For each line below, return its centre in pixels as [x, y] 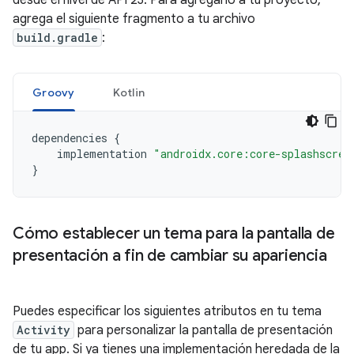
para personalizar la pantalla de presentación [203, 330]
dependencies [70, 137]
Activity [43, 330]
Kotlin [128, 92]
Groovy [54, 92]
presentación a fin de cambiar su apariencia [170, 255]
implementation [102, 153]
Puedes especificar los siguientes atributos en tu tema [167, 311]
